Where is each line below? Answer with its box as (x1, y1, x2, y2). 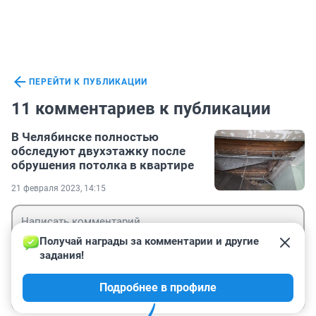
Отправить (229, 284, 286, 298)
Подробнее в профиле (99, 281, 217, 295)
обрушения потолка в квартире (11, 158, 194, 173)
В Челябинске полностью (11, 130, 159, 145)
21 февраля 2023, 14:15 (11, 183, 106, 194)
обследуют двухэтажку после (11, 144, 186, 159)
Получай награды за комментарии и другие (39, 235, 262, 248)
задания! (39, 249, 84, 262)
